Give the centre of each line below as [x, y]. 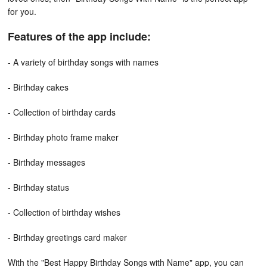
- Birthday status [38, 187]
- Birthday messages [46, 162]
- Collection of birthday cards [62, 112]
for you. [22, 11]
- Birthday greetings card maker [67, 237]
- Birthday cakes [38, 87]
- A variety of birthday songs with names [83, 62]
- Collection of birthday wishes [64, 212]
